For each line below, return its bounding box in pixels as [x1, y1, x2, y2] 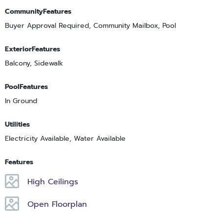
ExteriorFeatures [5, 44, 60, 55]
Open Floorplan [27, 198, 88, 211]
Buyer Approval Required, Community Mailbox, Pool [5, 21, 176, 31]
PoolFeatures [5, 82, 48, 92]
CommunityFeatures [5, 6, 71, 17]
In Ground [5, 96, 37, 107]
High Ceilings [27, 176, 79, 188]
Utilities [5, 119, 30, 130]
